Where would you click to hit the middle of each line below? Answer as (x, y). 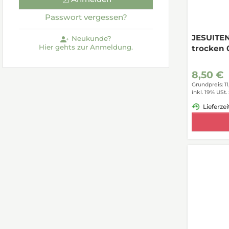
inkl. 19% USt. (209, 93)
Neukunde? (91, 39)
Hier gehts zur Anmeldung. (86, 47)
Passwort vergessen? (86, 17)
